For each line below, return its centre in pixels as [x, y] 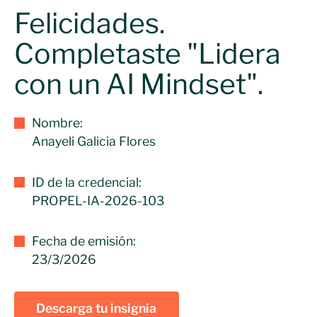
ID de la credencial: [87, 182]
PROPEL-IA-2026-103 [98, 200]
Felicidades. [89, 24]
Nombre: [58, 123]
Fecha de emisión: [84, 241]
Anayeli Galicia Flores [94, 142]
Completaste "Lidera [147, 54]
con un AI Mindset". [138, 85]
